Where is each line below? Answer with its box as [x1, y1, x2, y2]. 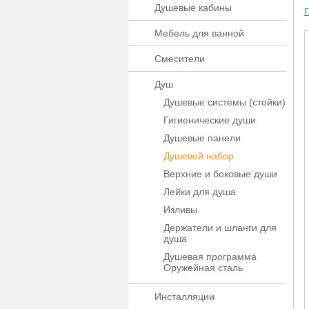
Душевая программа [163, 251, 257, 262]
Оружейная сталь [163, 262, 243, 273]
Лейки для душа [163, 186, 236, 197]
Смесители [154, 53, 205, 64]
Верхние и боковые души [163, 168, 277, 179]
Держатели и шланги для [163, 222, 277, 233]
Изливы [163, 204, 197, 215]
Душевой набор [163, 150, 234, 161]
